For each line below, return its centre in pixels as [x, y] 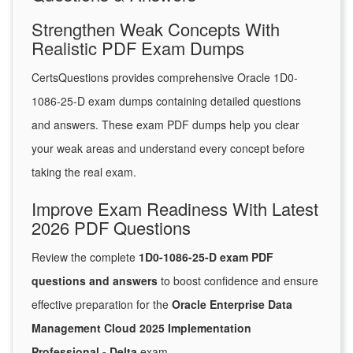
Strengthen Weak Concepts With [156, 29]
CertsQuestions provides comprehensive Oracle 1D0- [165, 78]
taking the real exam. [84, 172]
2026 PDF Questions [111, 228]
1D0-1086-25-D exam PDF [206, 257]
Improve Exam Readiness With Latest [175, 209]
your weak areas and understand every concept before [168, 149]
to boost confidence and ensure [238, 281]
